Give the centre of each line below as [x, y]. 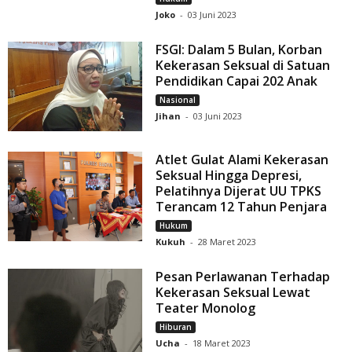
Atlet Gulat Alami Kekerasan [242, 160]
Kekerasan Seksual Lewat [233, 293]
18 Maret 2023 [222, 343]
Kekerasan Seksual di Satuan [243, 66]
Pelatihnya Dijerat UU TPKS [239, 191]
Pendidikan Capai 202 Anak [237, 81]
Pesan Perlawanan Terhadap [243, 277]
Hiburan [176, 327]
